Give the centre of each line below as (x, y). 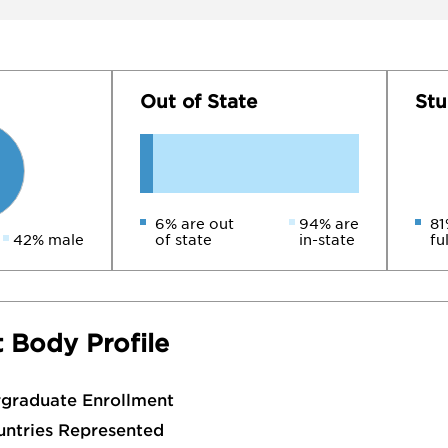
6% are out (194, 224)
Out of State (198, 101)
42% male (48, 240)
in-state (327, 240)
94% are (329, 224)
